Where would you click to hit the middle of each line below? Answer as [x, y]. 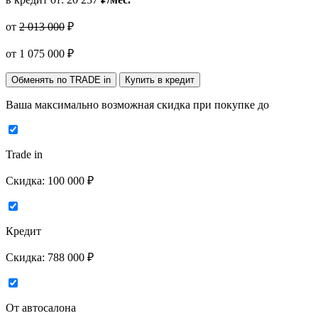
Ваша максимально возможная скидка [99, 105]
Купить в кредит [160, 80]
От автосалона [41, 308]
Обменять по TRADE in [61, 80]
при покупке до [231, 105]
